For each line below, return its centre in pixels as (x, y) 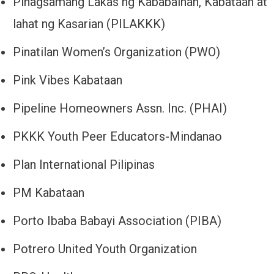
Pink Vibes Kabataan (68, 80)
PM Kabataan (49, 193)
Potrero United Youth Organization (105, 249)
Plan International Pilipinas (84, 165)
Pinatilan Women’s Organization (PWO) (117, 52)
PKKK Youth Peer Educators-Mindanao (117, 137)
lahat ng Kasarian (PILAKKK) (89, 24)
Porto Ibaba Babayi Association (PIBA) (117, 221)
